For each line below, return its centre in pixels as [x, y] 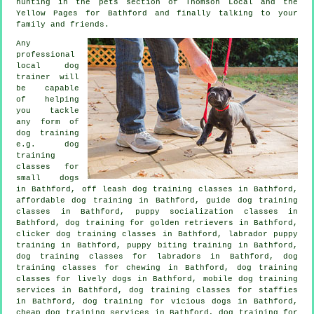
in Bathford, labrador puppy [227, 234]
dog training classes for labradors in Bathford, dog [157, 256]
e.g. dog [48, 144]
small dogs [48, 178]
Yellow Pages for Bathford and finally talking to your [157, 13]
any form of [48, 122]
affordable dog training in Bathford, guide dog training [157, 200]
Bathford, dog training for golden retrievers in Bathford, [157, 223]
